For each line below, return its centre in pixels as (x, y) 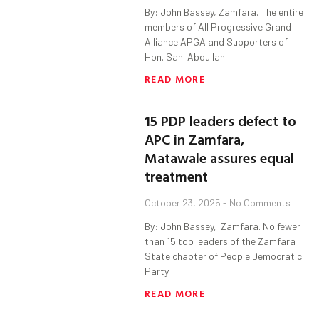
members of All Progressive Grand (218, 27)
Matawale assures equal (220, 158)
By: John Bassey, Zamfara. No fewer (223, 226)
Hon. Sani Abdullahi (186, 57)
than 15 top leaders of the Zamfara (220, 241)
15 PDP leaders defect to (221, 121)
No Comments (259, 203)
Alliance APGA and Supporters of (216, 42)
